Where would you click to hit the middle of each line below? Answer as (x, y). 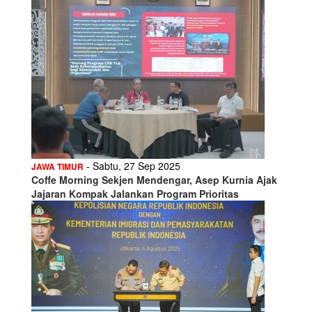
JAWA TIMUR (57, 166)
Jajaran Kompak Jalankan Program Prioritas (135, 193)
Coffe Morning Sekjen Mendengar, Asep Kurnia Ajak (154, 179)
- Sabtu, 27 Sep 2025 (132, 165)
